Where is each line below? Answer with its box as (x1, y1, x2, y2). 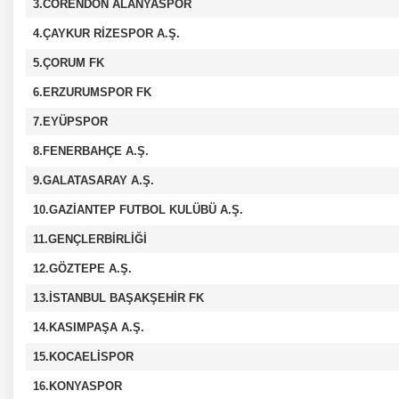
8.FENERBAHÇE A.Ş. (33, 144, 149, 158)
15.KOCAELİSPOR (33, 350, 134, 363)
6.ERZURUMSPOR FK (33, 85, 151, 99)
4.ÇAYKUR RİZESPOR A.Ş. (33, 27, 180, 40)
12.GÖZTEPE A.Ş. (33, 262, 132, 275)
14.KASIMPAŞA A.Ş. (33, 321, 144, 334)
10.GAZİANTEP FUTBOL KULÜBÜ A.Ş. (33, 203, 243, 216)
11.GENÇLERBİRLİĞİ (33, 232, 147, 246)
